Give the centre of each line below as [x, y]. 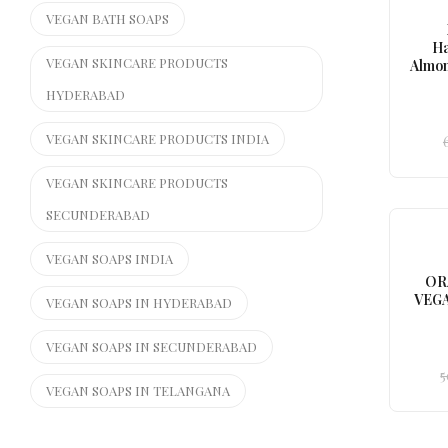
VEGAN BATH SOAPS [107, 18]
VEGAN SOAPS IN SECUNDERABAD [151, 346]
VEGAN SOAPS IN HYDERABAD [139, 302]
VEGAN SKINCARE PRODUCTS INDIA [157, 138]
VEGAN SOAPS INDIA [109, 258]
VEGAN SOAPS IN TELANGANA [138, 390]
